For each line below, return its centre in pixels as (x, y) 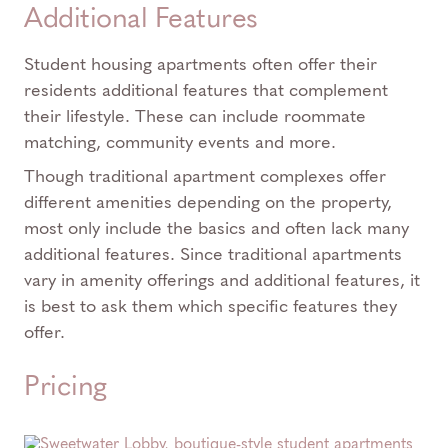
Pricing (65, 386)
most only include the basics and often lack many (216, 228)
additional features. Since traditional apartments (213, 254)
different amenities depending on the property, (208, 202)
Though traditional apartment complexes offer (205, 176)
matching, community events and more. (180, 142)
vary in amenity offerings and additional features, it (222, 280)
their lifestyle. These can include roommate (195, 116)
